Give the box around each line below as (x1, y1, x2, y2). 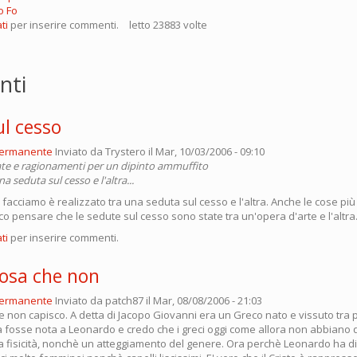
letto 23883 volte (129, 18, 207, 33)
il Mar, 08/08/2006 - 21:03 (143, 293, 262, 308)
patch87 (105, 293, 143, 308)
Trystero (105, 144, 146, 159)
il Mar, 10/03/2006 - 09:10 (146, 144, 265, 159)
